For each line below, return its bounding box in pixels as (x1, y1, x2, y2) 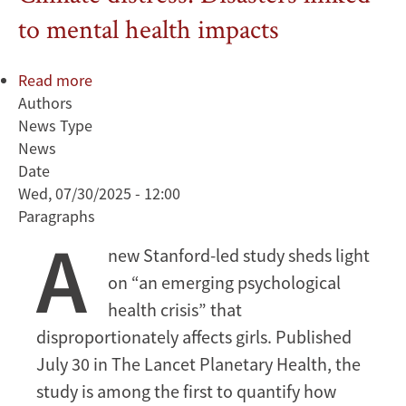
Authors (18, 92, 72, 113)
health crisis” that (108, 298, 242, 321)
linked (92, 160, 135, 181)
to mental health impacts (18, 11, 279, 46)
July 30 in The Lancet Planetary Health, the (36, 353, 361, 375)
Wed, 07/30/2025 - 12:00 (18, 183, 180, 204)
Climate (92, 92, 145, 113)
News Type (18, 115, 92, 136)
